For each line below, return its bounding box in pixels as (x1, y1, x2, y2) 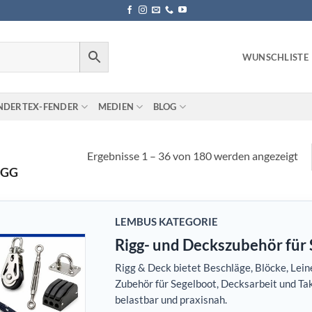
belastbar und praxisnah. (115, 293, 227, 306)
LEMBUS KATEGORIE (115, 215, 218, 228)
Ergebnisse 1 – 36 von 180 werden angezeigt (86, 148, 298, 162)
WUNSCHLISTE (242, 51, 309, 63)
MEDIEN (97, 101, 134, 112)
